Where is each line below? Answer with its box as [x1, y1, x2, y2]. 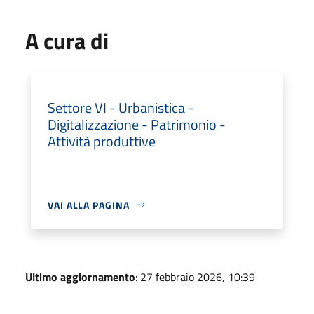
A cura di [25, 23, 109, 57]
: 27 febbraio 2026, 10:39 [135, 268, 255, 285]
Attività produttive [48, 130, 156, 152]
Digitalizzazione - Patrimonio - [48, 113, 226, 135]
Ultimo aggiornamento [25, 268, 135, 285]
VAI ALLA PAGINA [48, 197, 130, 212]
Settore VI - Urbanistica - [48, 96, 194, 118]
